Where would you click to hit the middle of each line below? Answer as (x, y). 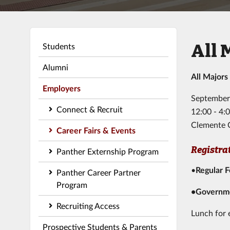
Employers (61, 88)
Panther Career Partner (98, 172)
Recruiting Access (88, 205)
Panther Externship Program (107, 151)
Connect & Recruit (89, 109)
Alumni (55, 67)
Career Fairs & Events (96, 130)
